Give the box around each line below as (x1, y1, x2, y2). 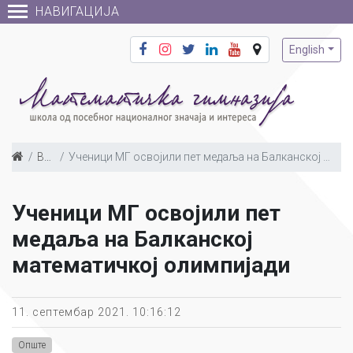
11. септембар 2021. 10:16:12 (12, 306, 181, 318)
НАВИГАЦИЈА (35, 4, 120, 19)
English (289, 43, 325, 56)
